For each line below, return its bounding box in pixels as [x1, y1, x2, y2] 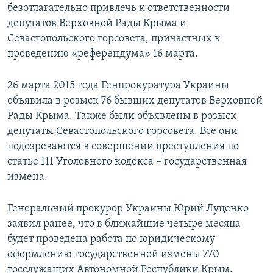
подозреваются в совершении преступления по [7, 141, 239, 153]
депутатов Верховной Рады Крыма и [7, 18, 186, 30]
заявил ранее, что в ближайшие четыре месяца [7, 218, 241, 230]
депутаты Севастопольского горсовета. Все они [7, 126, 238, 138]
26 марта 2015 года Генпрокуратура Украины [7, 80, 229, 92]
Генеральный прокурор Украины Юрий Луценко [7, 203, 249, 215]
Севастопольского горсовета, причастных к [7, 33, 221, 45]
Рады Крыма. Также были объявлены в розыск [7, 110, 236, 122]
